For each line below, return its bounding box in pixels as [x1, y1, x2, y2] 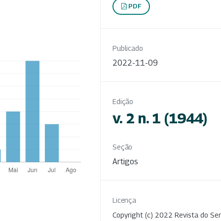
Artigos [112, 156, 138, 166]
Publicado [112, 43, 143, 52]
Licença [112, 195, 137, 204]
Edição [112, 97, 134, 106]
